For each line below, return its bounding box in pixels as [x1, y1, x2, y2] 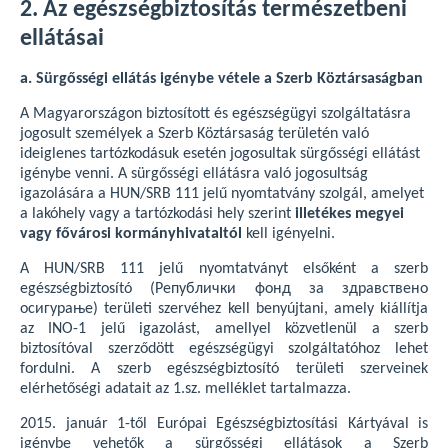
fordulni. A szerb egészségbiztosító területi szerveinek [20, 361, 428, 377]
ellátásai [20, 27, 104, 51]
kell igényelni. [242, 226, 335, 242]
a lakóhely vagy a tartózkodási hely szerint [20, 206, 295, 222]
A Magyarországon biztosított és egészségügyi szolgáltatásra [20, 106, 411, 122]
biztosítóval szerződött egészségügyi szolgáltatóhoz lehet [20, 341, 428, 357]
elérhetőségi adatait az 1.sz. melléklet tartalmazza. [20, 381, 351, 397]
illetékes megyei [295, 206, 404, 222]
